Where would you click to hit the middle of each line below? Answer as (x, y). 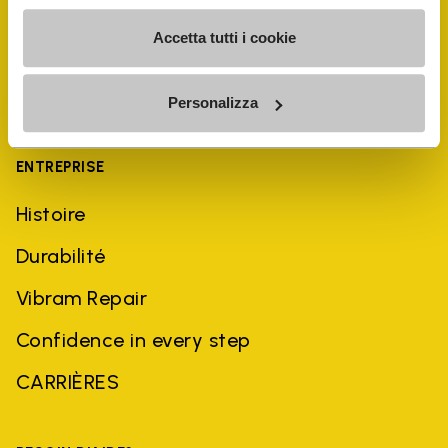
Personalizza (212, 103)
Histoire (51, 214)
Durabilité (61, 256)
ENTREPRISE (60, 167)
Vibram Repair (82, 298)
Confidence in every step (133, 340)
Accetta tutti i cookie (224, 37)
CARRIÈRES (68, 382)
